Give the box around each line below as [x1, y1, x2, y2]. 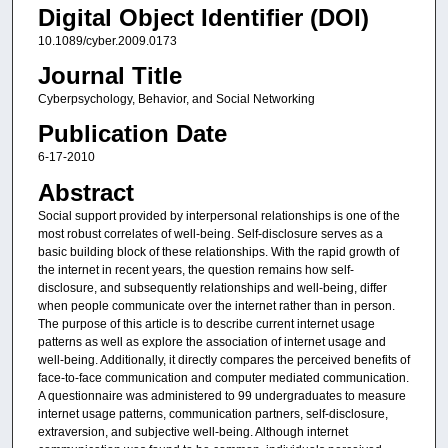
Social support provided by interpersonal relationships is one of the [37, 208, 400, 223]
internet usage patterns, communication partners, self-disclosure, [37, 406, 388, 421]
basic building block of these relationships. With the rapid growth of [37, 244, 399, 259]
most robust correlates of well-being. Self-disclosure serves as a [37, 226, 383, 241]
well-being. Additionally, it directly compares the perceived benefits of [37, 352, 410, 367]
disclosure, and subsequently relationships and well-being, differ [37, 280, 387, 295]
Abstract [37, 178, 134, 206]
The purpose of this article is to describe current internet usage [37, 316, 375, 331]
